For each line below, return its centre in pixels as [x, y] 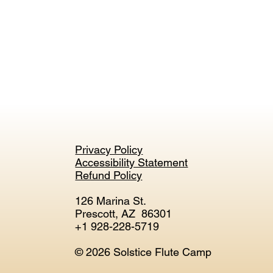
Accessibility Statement [132, 163]
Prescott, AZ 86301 [124, 214]
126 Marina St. [111, 201]
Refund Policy [109, 175]
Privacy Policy [109, 150]
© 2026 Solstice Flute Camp [144, 252]
